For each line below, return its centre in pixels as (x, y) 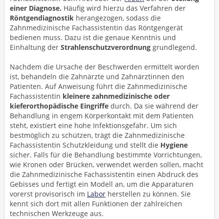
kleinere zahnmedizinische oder (116, 96)
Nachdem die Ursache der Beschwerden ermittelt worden (105, 67)
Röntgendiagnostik (42, 18)
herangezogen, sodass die (117, 18)
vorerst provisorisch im (48, 194)
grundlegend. (174, 47)
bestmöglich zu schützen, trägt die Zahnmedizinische (97, 135)
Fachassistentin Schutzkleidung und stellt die (85, 145)
